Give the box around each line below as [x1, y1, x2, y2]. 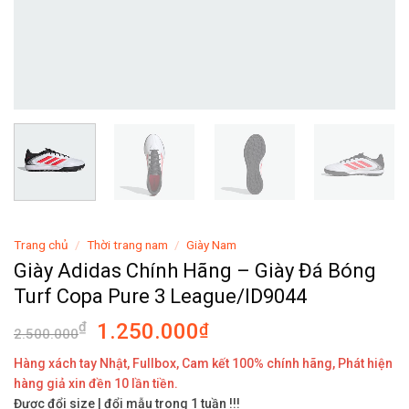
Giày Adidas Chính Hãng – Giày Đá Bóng [14, 258, 376, 282]
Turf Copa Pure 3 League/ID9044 [14, 284, 307, 308]
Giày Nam [186, 236, 237, 252]
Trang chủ [14, 236, 68, 252]
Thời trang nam [87, 236, 169, 252]
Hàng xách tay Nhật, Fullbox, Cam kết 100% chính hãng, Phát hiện [14, 355, 393, 371]
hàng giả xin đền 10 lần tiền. [14, 375, 178, 391]
